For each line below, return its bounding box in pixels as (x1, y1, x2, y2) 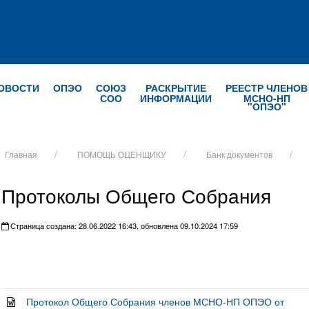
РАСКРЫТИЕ (146, 81, 206, 94)
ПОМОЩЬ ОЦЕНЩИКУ (77, 148, 166, 160)
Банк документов (206, 148, 272, 160)
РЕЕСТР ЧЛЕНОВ (226, 81, 308, 94)
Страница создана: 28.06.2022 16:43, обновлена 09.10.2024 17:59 (8, 220, 238, 231)
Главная (4, 148, 37, 160)
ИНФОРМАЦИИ (140, 91, 212, 105)
